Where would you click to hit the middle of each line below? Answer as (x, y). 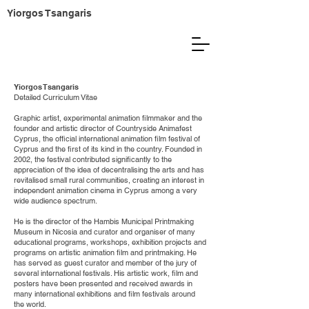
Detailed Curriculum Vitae (56, 97)
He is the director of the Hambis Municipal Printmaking (104, 221)
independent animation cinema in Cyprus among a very (106, 190)
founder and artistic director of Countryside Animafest (103, 128)
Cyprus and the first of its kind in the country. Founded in (108, 149)
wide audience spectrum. (56, 201)
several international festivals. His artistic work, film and (106, 273)
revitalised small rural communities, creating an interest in (109, 180)
